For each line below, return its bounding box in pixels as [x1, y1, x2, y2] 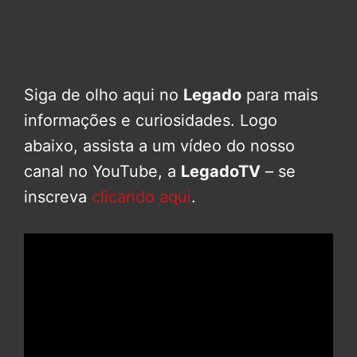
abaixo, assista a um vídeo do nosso [24, 135, 295, 155]
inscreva [24, 186, 92, 206]
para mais [241, 84, 318, 104]
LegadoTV [181, 161, 261, 181]
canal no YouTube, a [24, 161, 181, 181]
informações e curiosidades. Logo [24, 110, 277, 130]
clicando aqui [92, 186, 191, 206]
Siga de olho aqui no [24, 84, 183, 104]
